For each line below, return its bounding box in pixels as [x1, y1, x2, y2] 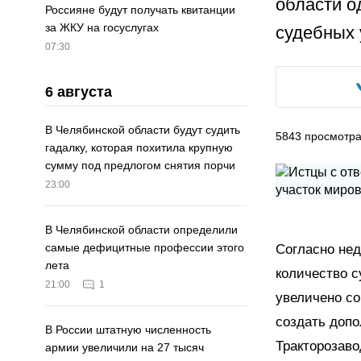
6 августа [45, 84, 112, 101]
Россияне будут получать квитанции [45, 3, 235, 17]
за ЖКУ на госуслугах [45, 21, 159, 35]
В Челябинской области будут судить [45, 123, 240, 137]
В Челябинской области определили [45, 223, 238, 237]
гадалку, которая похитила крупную [45, 141, 233, 155]
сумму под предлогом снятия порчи [45, 159, 235, 172]
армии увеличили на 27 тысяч [45, 341, 204, 355]
